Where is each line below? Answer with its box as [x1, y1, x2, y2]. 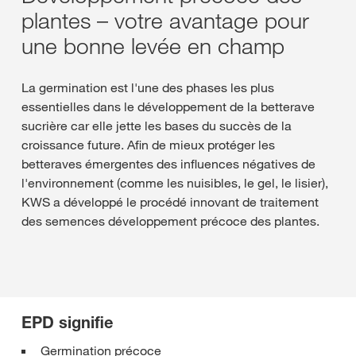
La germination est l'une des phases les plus [21, 79, 274, 95]
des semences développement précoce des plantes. [21, 213, 319, 229]
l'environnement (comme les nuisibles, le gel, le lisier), [21, 175, 328, 191]
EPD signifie [21, 313, 113, 332]
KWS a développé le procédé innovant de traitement [21, 194, 319, 210]
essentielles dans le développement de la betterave [21, 99, 315, 114]
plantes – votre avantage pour [21, 6, 309, 34]
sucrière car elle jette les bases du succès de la [21, 118, 292, 133]
